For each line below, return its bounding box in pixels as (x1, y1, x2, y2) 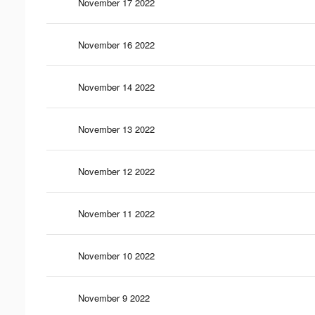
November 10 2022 (78, 248, 155, 262)
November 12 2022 (78, 164, 155, 178)
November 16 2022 (78, 37, 155, 51)
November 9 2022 (78, 290, 150, 304)
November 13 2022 (78, 122, 155, 136)
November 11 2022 (78, 206, 155, 220)
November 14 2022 (78, 79, 155, 94)
